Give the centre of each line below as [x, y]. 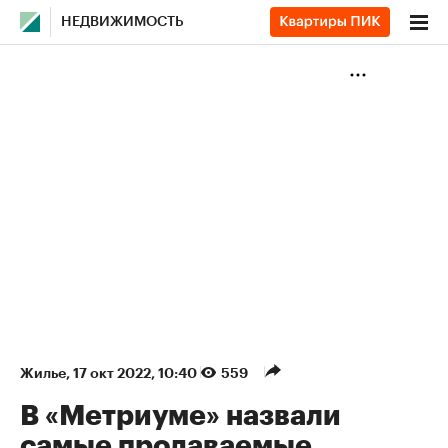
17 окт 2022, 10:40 [136, 373]
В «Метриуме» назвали [180, 416]
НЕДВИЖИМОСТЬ [122, 22]
